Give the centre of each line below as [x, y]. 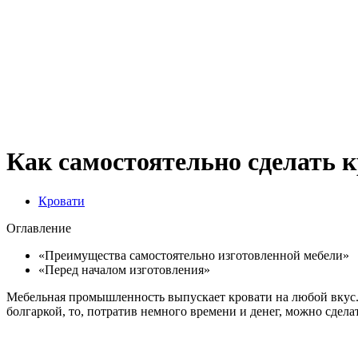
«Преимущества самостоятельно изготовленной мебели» [194, 255]
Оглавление [39, 228]
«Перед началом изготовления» [124, 269]
